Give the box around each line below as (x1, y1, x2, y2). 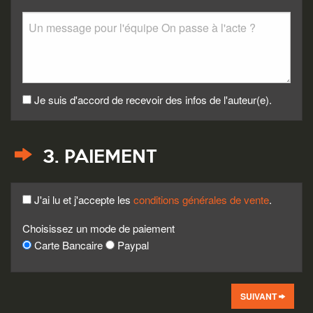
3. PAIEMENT (36, 149, 157, 166)
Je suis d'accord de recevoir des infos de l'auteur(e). (31, 92, 272, 107)
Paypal (115, 238, 149, 253)
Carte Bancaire (31, 238, 105, 253)
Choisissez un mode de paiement (22, 221, 175, 236)
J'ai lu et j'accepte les (31, 191, 133, 207)
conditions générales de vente (133, 191, 269, 207)
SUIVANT (240, 289, 279, 303)
